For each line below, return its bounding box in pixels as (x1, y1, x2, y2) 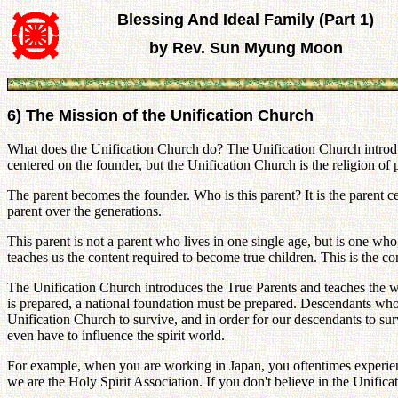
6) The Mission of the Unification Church (7, 107, 314, 124)
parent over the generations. (7, 203, 162, 219)
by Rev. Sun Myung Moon (148, 39, 343, 57)
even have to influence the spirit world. (7, 328, 225, 343)
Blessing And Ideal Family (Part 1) (117, 11, 374, 28)
